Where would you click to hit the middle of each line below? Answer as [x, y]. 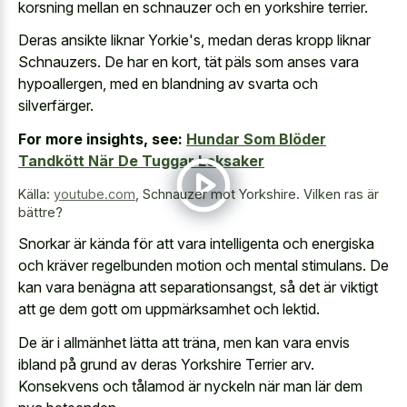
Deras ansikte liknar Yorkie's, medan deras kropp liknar [194, 40]
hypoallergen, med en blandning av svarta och [168, 84]
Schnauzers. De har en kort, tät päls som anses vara [189, 62]
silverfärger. [56, 106]
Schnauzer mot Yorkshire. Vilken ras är [261, 194]
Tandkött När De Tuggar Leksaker [141, 160]
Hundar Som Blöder [256, 139]
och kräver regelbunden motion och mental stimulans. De [203, 266]
